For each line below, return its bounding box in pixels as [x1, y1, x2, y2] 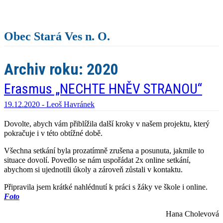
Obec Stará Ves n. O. [4, 30, 110, 43]
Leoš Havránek [46, 100, 95, 109]
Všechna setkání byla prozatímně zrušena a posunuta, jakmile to [4, 146, 204, 155]
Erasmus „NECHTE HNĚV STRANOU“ [4, 81, 202, 98]
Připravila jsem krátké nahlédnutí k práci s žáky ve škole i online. [4, 183, 208, 192]
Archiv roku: [4, 60, 87, 79]
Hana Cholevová [166, 210, 219, 219]
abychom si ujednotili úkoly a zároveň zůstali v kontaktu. [4, 165, 183, 174]
